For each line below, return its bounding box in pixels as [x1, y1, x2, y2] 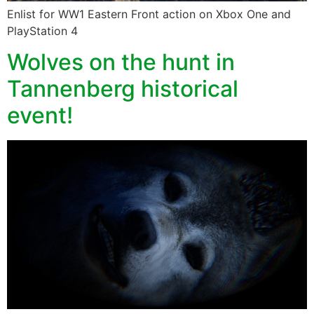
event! [7, 102, 73, 130]
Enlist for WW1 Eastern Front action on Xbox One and [7, 7, 291, 22]
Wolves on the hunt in [7, 48, 235, 76]
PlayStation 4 [7, 24, 78, 39]
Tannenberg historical [7, 75, 238, 103]
